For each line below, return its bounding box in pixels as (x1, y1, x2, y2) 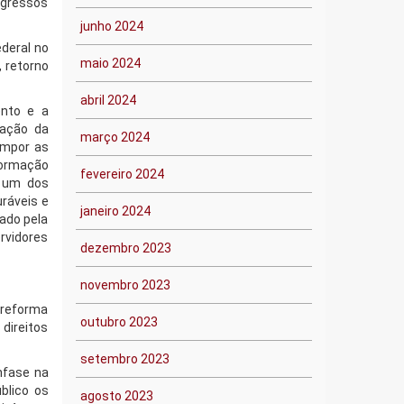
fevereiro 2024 (79, 167, 164, 181)
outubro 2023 (79, 315, 158, 329)
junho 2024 (79, 19, 143, 33)
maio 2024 (79, 56, 141, 70)
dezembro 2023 (79, 241, 171, 255)
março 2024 (79, 130, 150, 144)
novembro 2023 (79, 278, 170, 292)
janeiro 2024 (79, 204, 151, 218)
